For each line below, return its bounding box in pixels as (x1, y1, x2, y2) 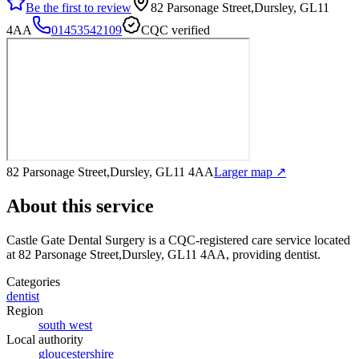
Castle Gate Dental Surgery (6, 232, 145, 247)
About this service (6, 195, 154, 216)
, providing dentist (226, 247, 317, 261)
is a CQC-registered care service (145, 232, 311, 247)
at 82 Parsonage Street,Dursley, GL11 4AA (6, 247, 226, 261)
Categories (6, 274, 60, 288)
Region (6, 303, 43, 317)
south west (38, 317, 92, 332)
